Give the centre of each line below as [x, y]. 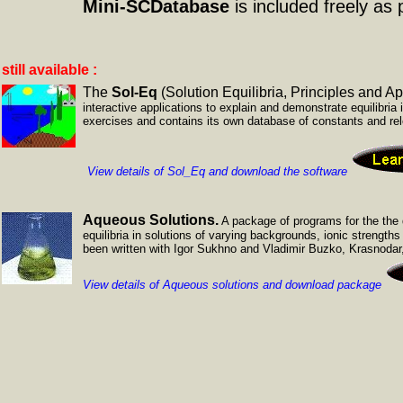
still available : [49, 70]
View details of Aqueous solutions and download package [232, 285]
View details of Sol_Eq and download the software [217, 171]
